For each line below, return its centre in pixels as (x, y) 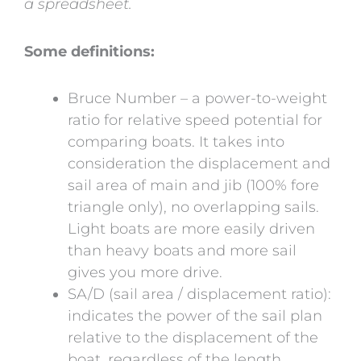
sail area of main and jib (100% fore (193, 186)
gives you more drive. (145, 273)
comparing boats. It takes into (176, 142)
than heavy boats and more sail (182, 251)
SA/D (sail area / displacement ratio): (199, 295)
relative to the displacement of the (193, 338)
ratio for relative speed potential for (195, 120)
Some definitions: (89, 51)
